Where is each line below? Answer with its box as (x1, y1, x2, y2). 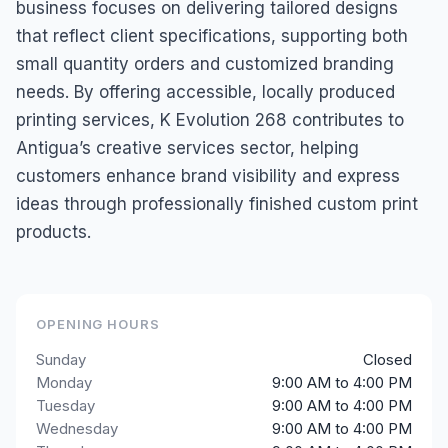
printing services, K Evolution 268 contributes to (16, 110, 404, 130)
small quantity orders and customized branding (16, 54, 394, 74)
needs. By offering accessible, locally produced (16, 82, 395, 102)
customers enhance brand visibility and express (16, 166, 400, 186)
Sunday (36, 350, 86, 369)
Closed (363, 350, 412, 369)
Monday (36, 373, 92, 392)
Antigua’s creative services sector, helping (16, 138, 359, 158)
